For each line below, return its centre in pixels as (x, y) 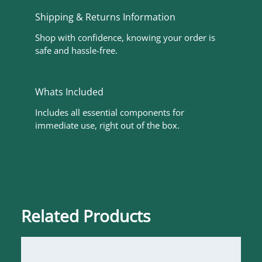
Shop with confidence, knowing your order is (125, 38)
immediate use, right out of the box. (107, 125)
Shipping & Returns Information (105, 17)
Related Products (86, 216)
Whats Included (69, 92)
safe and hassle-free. (76, 51)
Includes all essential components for (110, 113)
